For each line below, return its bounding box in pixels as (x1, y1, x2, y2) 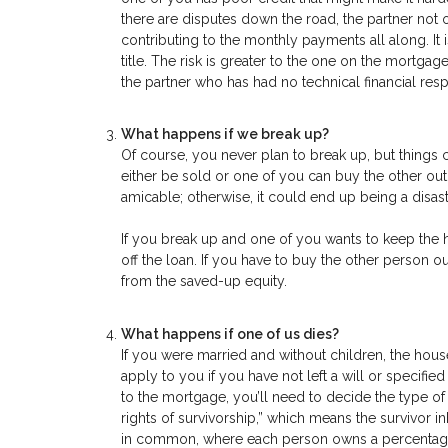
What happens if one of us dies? (121, 325, 339, 342)
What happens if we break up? (121, 126, 329, 143)
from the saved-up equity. (121, 273, 287, 290)
